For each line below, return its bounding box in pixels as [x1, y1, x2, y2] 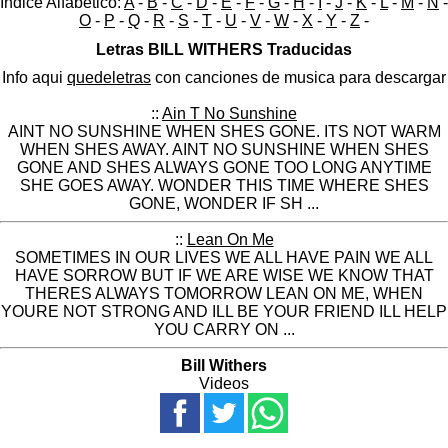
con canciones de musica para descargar [151, 69, 446, 87]
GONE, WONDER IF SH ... [129, 195, 319, 213]
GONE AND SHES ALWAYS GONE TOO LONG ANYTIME [16, 159, 432, 177]
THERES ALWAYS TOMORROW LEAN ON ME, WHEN [25, 285, 423, 303]
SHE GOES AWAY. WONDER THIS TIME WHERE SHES [19, 177, 429, 195]
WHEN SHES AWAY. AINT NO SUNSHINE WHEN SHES [19, 141, 429, 159]
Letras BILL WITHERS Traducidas [96, 40, 352, 58]
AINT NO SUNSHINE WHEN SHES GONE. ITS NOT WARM [7, 123, 441, 141]
